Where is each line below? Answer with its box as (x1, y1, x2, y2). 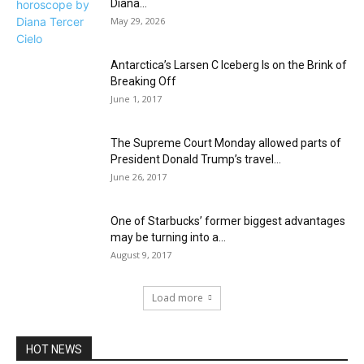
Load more (152, 291, 203, 305)
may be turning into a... (110, 231, 226, 244)
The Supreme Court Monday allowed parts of (110, 136, 341, 149)
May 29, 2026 (110, 15, 165, 27)
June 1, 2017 (110, 93, 162, 105)
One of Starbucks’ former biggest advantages (110, 214, 345, 227)
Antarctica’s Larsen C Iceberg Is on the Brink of (110, 58, 347, 71)
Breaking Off (110, 75, 176, 88)
